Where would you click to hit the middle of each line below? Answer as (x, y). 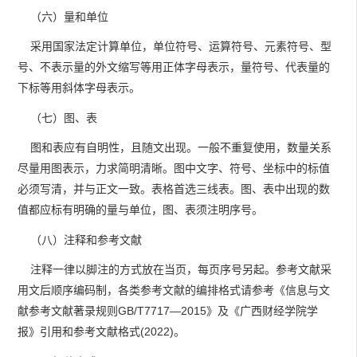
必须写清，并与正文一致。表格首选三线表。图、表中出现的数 (174, 189)
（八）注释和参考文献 (80, 239)
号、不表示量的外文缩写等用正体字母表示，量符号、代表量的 (174, 67)
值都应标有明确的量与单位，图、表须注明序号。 (140, 210)
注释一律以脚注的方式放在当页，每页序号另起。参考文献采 (175, 270)
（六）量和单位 (63, 16)
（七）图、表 (57, 118)
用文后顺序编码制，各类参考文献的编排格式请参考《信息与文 (174, 290)
